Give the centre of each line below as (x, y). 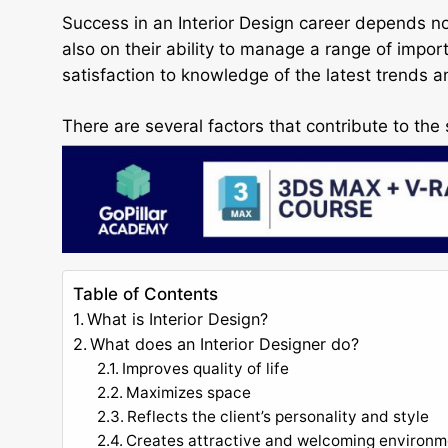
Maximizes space (189, 392)
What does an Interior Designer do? (225, 343)
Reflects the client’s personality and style (278, 416)
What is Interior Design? (178, 318)
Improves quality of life (206, 368)
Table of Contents (145, 293)
